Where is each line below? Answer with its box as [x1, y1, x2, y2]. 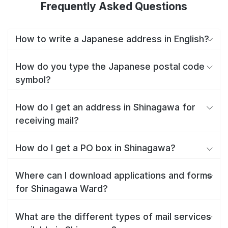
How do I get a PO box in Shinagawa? [15, 142, 176, 154]
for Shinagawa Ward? [15, 183, 108, 194]
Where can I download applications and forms [15, 170, 212, 181]
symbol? [15, 74, 51, 85]
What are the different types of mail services [15, 211, 211, 222]
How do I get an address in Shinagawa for [15, 101, 195, 112]
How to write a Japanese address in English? [15, 33, 209, 44]
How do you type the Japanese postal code [15, 61, 205, 72]
